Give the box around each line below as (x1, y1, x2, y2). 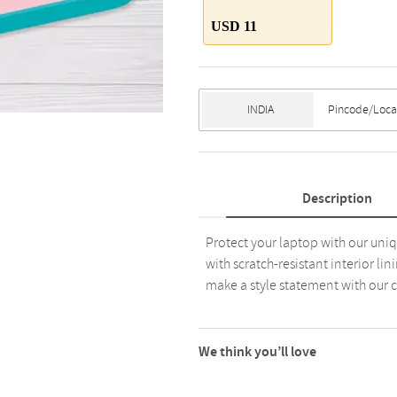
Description (301, 189, 372, 208)
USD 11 (211, 19, 257, 34)
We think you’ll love (198, 342, 316, 362)
